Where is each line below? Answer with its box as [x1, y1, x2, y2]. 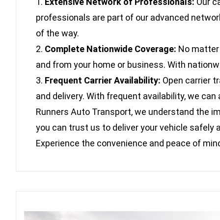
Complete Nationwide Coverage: [45, 43, 176, 54]
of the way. [36, 27, 79, 38]
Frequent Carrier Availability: [45, 75, 161, 85]
